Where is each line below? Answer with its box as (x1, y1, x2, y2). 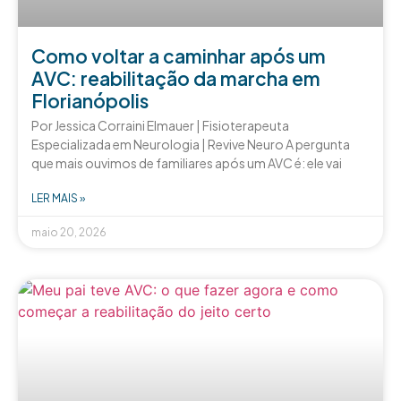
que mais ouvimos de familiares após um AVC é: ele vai (31, 154, 342, 171)
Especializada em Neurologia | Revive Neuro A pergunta (31, 135, 350, 152)
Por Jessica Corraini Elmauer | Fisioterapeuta (31, 116, 289, 133)
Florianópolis (31, 88, 149, 113)
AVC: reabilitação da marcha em (31, 65, 320, 90)
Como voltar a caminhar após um (31, 43, 326, 68)
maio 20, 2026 (31, 225, 107, 239)
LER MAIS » (31, 191, 85, 205)
